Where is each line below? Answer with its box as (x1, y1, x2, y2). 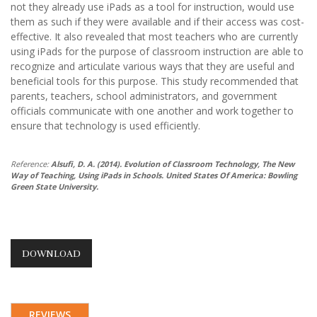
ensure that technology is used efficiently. (11, 118, 200, 132)
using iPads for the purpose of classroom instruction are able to (11, 44, 304, 58)
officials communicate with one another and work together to (11, 103, 294, 117)
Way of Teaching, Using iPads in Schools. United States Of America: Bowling (11, 169, 297, 180)
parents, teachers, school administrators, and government (11, 88, 277, 103)
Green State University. (11, 180, 98, 192)
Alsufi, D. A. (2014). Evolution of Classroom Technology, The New (51, 158, 294, 169)
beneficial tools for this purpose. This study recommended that (11, 74, 299, 88)
